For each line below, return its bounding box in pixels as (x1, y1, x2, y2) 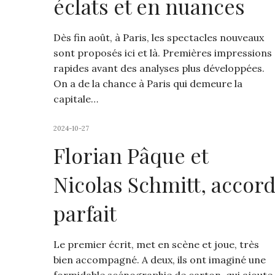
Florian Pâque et (53, 141, 208, 170)
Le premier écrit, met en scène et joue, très (53, 238, 259, 251)
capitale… (53, 93, 98, 106)
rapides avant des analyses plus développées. (53, 62, 265, 75)
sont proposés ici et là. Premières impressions (53, 47, 272, 60)
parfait (53, 199, 117, 228)
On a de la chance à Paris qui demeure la (53, 77, 242, 90)
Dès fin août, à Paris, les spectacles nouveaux (53, 31, 264, 44)
